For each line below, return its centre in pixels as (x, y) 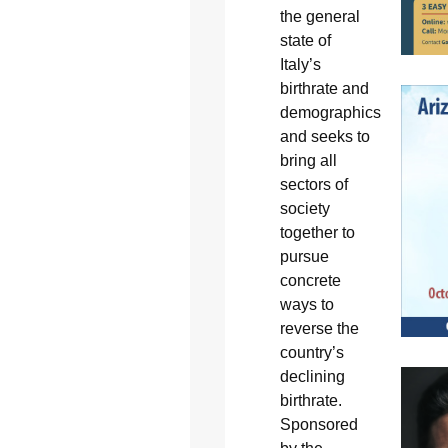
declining (312, 377)
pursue (304, 257)
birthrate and (324, 89)
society (304, 209)
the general (319, 17)
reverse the (319, 329)
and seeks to (324, 137)
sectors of (313, 185)
